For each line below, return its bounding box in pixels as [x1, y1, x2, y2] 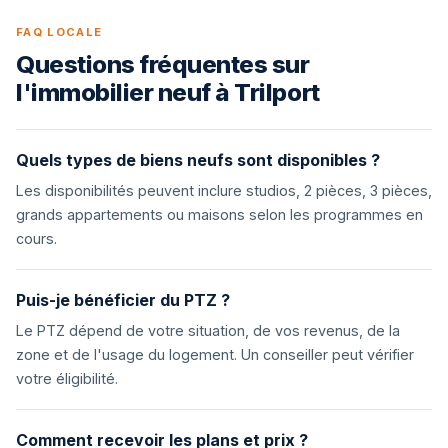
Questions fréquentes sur [16, 50, 310, 79]
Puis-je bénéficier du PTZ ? [16, 290, 230, 310]
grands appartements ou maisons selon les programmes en [16, 206, 423, 223]
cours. [16, 230, 57, 247]
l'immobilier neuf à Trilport [16, 78, 320, 107]
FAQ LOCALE [16, 25, 103, 39]
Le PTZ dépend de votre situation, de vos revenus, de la [16, 322, 400, 339]
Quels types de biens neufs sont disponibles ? [16, 150, 380, 170]
